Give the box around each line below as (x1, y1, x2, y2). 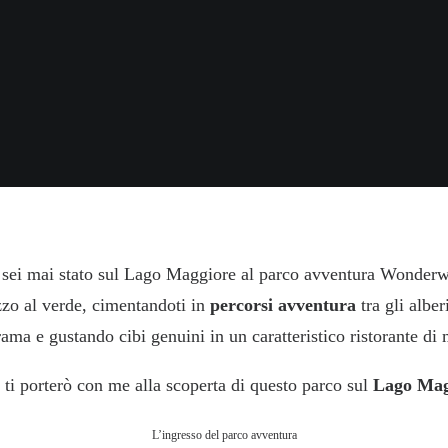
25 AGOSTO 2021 (175, 59, 267, 73)
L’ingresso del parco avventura (151, 428, 297, 442)
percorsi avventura (210, 295, 361, 315)
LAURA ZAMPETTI (318, 59, 422, 73)
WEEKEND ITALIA (42, 59, 144, 73)
